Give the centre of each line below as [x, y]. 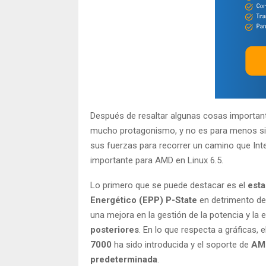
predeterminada [124, 259]
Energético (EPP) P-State [144, 200]
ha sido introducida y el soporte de [181, 244]
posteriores [115, 229]
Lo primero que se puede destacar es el [169, 185]
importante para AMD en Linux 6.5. [157, 160]
